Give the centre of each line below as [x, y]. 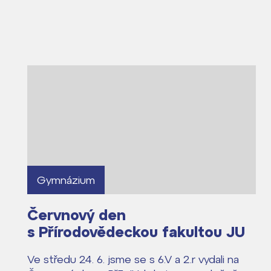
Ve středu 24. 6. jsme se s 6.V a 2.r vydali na [133, 259]
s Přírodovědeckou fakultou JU [136, 231]
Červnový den [77, 214]
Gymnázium [66, 180]
